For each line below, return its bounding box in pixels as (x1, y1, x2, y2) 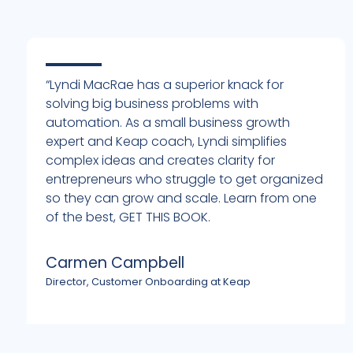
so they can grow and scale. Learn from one (46, 188, 317, 207)
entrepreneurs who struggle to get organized (46, 169, 323, 188)
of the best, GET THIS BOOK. (46, 207, 210, 226)
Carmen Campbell (46, 251, 184, 273)
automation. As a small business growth (46, 113, 290, 132)
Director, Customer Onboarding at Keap (46, 274, 251, 288)
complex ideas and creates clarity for (46, 150, 275, 169)
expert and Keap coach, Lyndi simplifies (46, 132, 287, 150)
